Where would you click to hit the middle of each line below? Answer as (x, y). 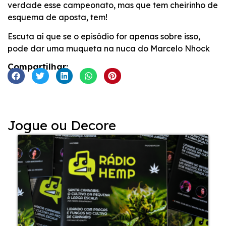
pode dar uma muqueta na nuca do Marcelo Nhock (109, 49)
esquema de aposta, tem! (58, 17)
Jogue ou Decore (62, 126)
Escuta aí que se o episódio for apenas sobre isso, (104, 37)
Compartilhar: (38, 66)
